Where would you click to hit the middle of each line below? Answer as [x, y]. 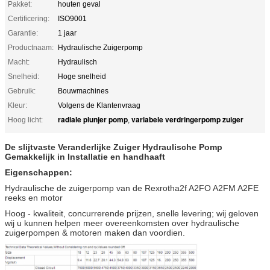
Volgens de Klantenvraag [99, 105]
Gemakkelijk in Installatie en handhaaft [85, 156]
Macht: [19, 62]
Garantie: [23, 33]
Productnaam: [31, 47]
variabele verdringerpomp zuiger [187, 119]
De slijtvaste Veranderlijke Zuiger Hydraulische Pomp [114, 147]
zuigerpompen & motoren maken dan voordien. [95, 232]
